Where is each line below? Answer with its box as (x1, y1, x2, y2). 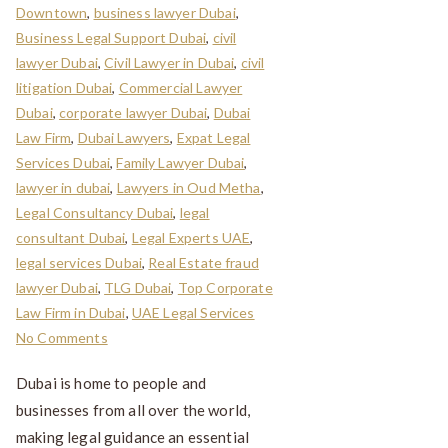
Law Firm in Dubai (16, 304, 126, 322)
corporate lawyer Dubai (59, 104, 208, 122)
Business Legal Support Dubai (16, 29, 207, 47)
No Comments (16, 329, 108, 347)
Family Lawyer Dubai (116, 154, 245, 172)
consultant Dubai (16, 229, 126, 247)
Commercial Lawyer (118, 79, 243, 97)
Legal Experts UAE (131, 229, 251, 247)
